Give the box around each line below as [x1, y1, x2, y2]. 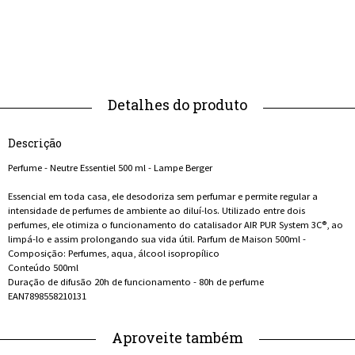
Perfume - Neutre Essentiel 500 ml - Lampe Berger [8, 161, 212, 174]
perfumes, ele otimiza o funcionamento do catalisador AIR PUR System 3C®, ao [8, 218, 343, 231]
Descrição [8, 136, 62, 151]
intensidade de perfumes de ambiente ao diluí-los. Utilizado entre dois [8, 204, 305, 216]
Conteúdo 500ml [8, 261, 78, 273]
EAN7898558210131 [8, 289, 86, 302]
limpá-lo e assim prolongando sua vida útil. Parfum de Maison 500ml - [8, 232, 306, 245]
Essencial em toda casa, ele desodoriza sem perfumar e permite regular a [8, 189, 318, 202]
